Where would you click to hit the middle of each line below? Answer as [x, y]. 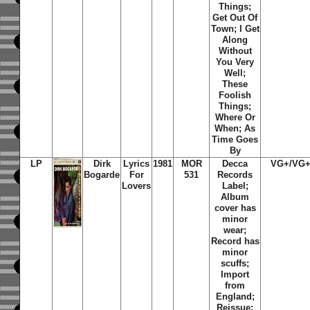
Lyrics [137, 164]
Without [235, 51]
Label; [235, 186]
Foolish [235, 95]
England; [235, 297]
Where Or [235, 117]
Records [235, 175]
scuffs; [235, 263]
